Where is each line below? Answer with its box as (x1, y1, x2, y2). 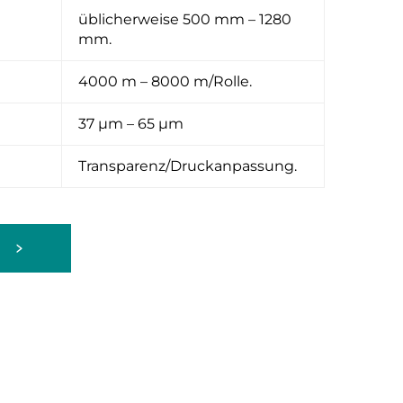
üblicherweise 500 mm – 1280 (78, 11, 291, 28)
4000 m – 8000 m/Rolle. (78, 73, 252, 90)
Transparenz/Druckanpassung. (78, 157, 297, 175)
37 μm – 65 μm (78, 115, 184, 132)
